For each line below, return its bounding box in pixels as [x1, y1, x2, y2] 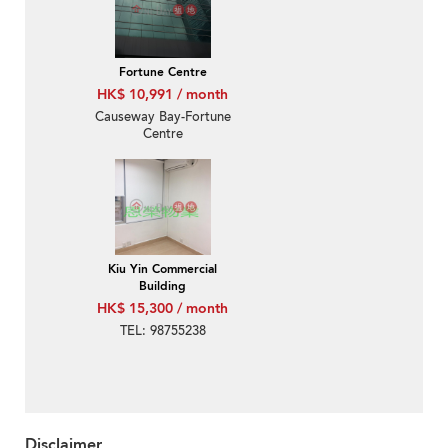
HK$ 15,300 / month [97, 299, 228, 319]
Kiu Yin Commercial [108, 261, 217, 278]
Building [139, 278, 186, 295]
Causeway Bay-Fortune [94, 108, 231, 127]
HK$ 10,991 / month [97, 85, 228, 105]
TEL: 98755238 [119, 322, 206, 341]
